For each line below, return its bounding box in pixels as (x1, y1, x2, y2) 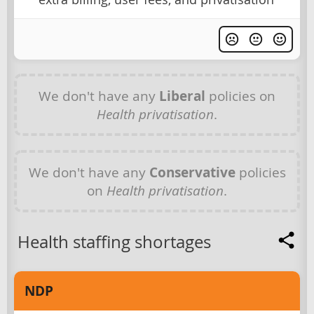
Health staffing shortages (18, 230, 211, 253)
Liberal (159, 87, 205, 106)
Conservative (149, 163, 235, 182)
